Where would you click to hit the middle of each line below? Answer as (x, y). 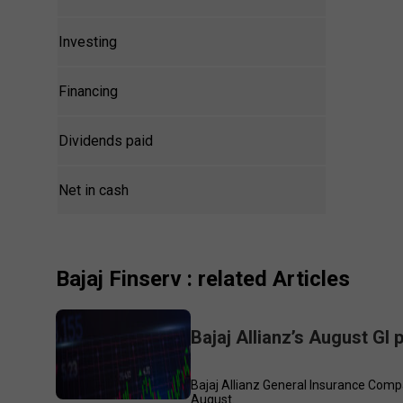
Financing (89, 92)
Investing (88, 42)
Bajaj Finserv (119, 279)
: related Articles (266, 279)
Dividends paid (106, 141)
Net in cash (94, 191)
